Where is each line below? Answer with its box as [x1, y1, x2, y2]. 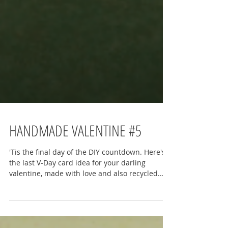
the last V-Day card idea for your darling [9, 186, 146, 195]
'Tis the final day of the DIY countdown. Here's [9, 175, 144, 185]
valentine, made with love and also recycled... [9, 196, 164, 206]
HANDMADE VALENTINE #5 [9, 148, 141, 169]
